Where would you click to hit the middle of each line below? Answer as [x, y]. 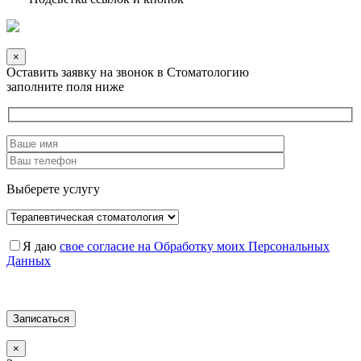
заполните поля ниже [65, 86]
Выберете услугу [53, 189]
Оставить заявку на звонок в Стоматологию [128, 72]
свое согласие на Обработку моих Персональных [195, 247]
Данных [29, 261]
